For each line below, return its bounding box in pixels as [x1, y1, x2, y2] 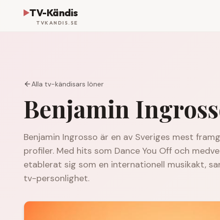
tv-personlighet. [24, 172, 89, 184]
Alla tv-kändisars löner [31, 80, 104, 88]
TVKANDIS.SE [36, 20, 78, 26]
